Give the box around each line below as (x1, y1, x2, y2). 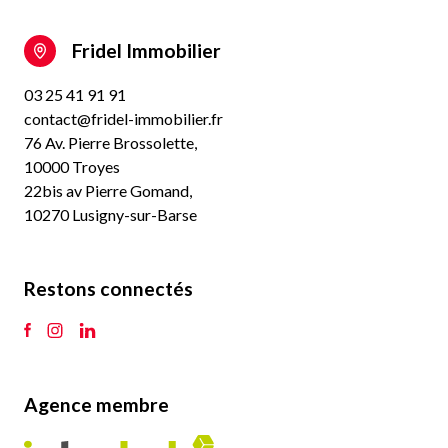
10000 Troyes (24, 156, 120, 176)
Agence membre (24, 392, 169, 416)
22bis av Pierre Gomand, (24, 180, 192, 200)
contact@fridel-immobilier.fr (24, 108, 223, 128)
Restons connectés (24, 276, 193, 300)
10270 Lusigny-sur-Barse (24, 204, 197, 224)
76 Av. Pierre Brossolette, (24, 132, 197, 152)
